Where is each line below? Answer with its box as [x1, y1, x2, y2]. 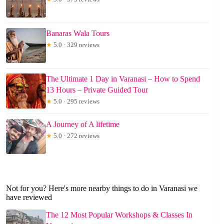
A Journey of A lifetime [46, 120, 119, 129]
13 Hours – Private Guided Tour [46, 85, 148, 94]
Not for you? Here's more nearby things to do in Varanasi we [6, 184, 197, 193]
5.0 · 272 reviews [52, 132, 99, 140]
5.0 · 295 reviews [52, 97, 99, 105]
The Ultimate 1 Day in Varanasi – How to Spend [46, 74, 200, 83]
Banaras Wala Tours [46, 29, 109, 38]
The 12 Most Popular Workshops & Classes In [46, 210, 192, 219]
